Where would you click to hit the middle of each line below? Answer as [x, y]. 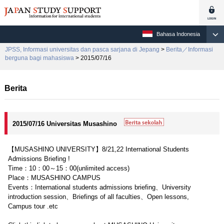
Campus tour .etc [33, 206]
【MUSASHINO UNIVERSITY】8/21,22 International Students [98, 149]
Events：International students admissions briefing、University [99, 187]
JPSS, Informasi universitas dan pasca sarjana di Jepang [82, 49]
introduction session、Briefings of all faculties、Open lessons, [101, 197]
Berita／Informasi [189, 49]
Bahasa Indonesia [178, 34]
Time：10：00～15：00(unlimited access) [68, 168]
